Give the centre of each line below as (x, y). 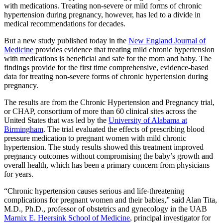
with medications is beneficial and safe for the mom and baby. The (108, 58)
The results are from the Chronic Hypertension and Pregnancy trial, (109, 102)
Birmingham (24, 129)
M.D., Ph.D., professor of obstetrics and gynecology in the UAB (106, 209)
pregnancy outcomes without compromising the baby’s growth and (109, 156)
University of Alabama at (148, 120)
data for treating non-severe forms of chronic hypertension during (106, 76)
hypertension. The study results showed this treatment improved (104, 147)
